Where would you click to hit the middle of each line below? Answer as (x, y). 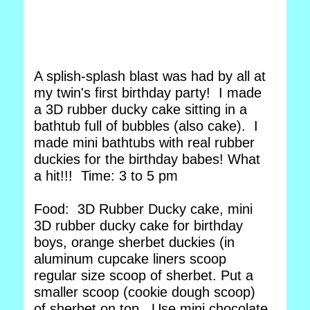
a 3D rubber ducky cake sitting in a (140, 109)
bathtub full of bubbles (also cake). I (146, 126)
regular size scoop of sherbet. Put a (144, 275)
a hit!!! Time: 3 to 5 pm (108, 176)
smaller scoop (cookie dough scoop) (145, 292)
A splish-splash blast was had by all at (150, 76)
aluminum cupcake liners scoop (130, 259)
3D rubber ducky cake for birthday (138, 226)
